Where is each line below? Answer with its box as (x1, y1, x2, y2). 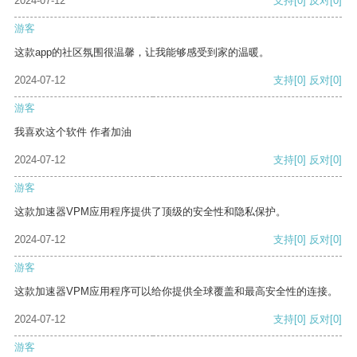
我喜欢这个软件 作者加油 (14, 126, 131, 139)
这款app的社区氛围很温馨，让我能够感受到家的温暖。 (14, 46, 269, 59)
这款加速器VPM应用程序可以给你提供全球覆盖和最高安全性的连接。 (14, 285, 338, 298)
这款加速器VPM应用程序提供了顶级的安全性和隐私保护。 (14, 206, 286, 218)
